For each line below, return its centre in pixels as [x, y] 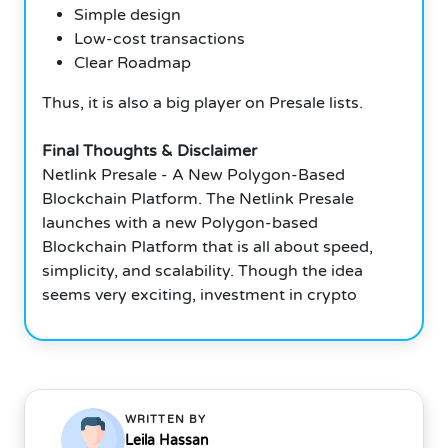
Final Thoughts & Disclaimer [149, 150]
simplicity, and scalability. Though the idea [202, 270]
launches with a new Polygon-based [180, 222]
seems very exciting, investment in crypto [199, 294]
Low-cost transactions [159, 38]
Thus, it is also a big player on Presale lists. [202, 102]
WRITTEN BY [165, 419]
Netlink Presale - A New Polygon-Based [193, 174]
